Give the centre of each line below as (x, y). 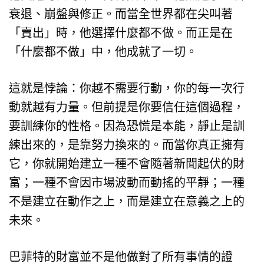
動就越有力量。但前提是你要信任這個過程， (127, 107)
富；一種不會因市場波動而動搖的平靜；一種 (127, 182)
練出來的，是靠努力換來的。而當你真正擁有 (127, 145)
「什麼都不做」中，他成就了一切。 (103, 52)
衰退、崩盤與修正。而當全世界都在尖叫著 (121, 14)
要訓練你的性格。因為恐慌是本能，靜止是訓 (127, 126)
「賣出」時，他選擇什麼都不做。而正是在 (121, 33)
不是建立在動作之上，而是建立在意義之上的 (127, 201)
